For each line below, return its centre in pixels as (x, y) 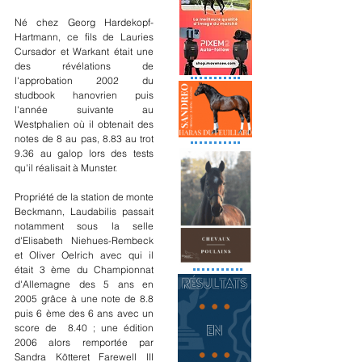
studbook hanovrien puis (84, 95)
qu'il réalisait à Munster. (66, 167)
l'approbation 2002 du (84, 80)
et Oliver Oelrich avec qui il (84, 255)
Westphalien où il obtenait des (84, 124)
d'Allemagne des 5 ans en (84, 284)
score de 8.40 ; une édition (84, 327)
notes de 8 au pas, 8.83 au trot (84, 138)
